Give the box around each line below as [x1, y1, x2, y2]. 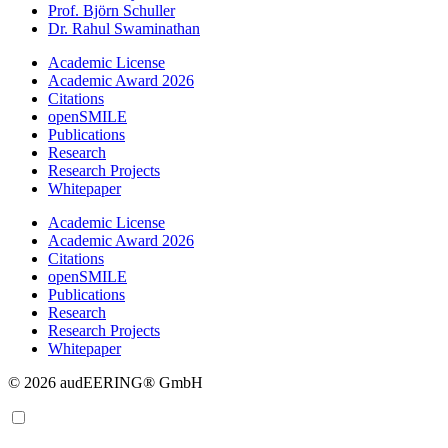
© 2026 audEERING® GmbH [8, 374, 203, 392]
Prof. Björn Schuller [48, 2, 175, 20]
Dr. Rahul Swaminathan [48, 20, 200, 38]
